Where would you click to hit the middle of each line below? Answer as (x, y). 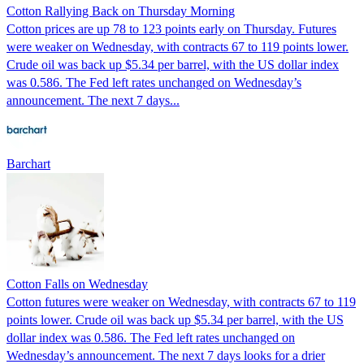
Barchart (28, 163)
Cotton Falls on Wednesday (77, 284)
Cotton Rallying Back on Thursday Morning (121, 11)
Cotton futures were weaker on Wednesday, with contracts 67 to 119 (181, 301)
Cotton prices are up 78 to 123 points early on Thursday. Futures (171, 28)
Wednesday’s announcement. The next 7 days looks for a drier (166, 355)
